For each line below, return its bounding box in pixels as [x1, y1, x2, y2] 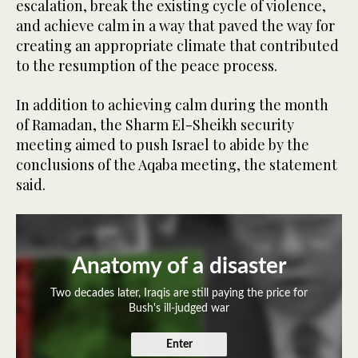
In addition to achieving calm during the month [16, 95, 328, 115]
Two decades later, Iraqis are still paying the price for [50, 288, 308, 300]
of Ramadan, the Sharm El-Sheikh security [16, 115, 294, 135]
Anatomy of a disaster [72, 255, 286, 278]
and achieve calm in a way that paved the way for [16, 16, 335, 36]
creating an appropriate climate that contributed [16, 36, 339, 56]
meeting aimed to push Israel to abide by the [16, 135, 309, 155]
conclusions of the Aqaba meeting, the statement [16, 155, 337, 175]
